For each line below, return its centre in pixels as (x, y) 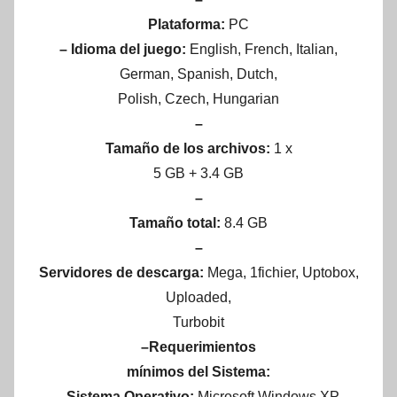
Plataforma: (188, 25)
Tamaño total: (175, 223)
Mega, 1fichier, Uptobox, (283, 273)
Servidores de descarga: (123, 273)
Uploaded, (198, 298)
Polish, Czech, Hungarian (198, 99)
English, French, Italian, (264, 50)
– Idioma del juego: (125, 50)
